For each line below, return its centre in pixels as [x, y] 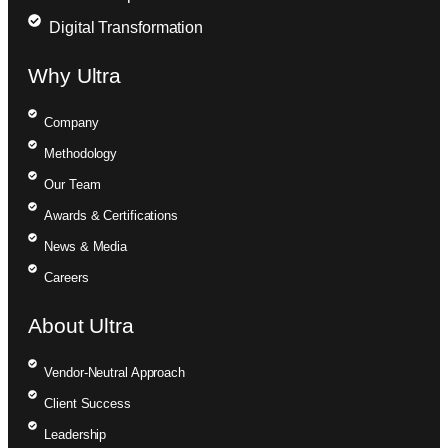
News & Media [86, 247]
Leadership [75, 435]
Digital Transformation [126, 28]
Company [71, 123]
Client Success [87, 404]
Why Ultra [75, 76]
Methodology [81, 154]
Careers [66, 278]
